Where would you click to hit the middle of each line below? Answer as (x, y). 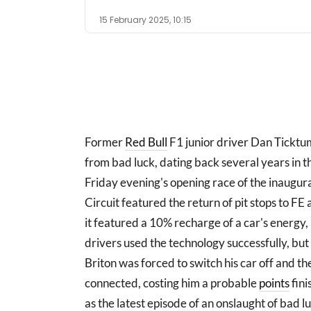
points (274, 283)
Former (105, 142)
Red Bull (146, 142)
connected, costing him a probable (172, 283)
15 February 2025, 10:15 (145, 20)
